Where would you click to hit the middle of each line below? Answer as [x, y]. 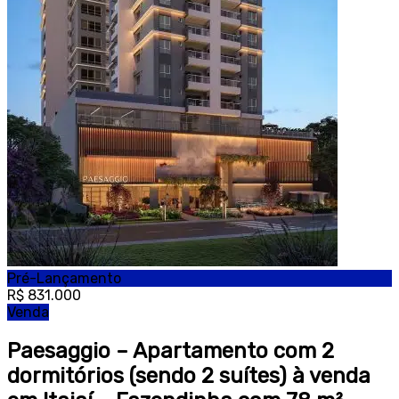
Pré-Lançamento [64, 279]
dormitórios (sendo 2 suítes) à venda [189, 376]
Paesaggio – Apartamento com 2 [171, 351]
